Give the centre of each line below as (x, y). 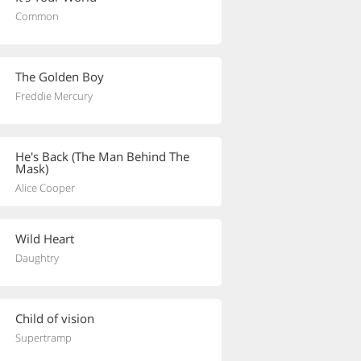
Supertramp (44, 338)
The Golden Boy (60, 77)
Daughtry (37, 258)
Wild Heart (45, 239)
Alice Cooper (45, 188)
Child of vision (55, 318)
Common (37, 16)
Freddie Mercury (54, 96)
